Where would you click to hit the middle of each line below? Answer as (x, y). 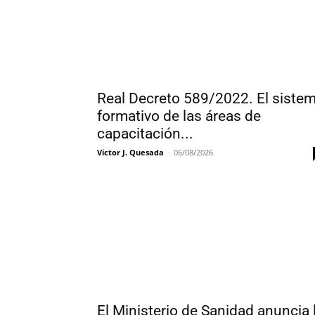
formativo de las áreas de (179, 116)
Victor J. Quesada (130, 152)
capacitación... (145, 134)
